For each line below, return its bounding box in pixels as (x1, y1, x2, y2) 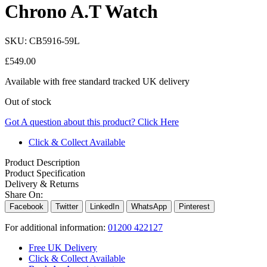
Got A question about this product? (5, 116, 138, 127)
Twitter (55, 201, 78, 211)
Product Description (5, 157, 80, 167)
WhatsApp (131, 201, 167, 211)
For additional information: (5, 222, 108, 232)
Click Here (138, 116, 179, 127)
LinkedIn (90, 201, 119, 211)
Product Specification (5, 167, 85, 178)
